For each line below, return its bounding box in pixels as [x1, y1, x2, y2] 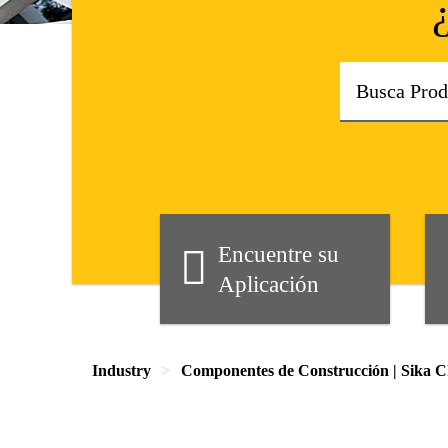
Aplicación [217, 271, 319, 297]
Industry [92, 362, 151, 379]
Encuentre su [217, 241, 339, 267]
